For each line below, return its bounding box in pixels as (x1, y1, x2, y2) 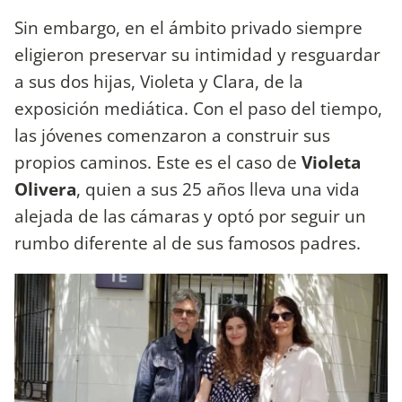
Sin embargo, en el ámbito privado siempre (14, 14, 363, 39)
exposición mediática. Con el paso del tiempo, (14, 95, 382, 120)
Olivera (14, 176, 76, 201)
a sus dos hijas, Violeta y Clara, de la (14, 68, 303, 93)
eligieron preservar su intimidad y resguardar (14, 41, 380, 66)
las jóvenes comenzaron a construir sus (14, 122, 330, 147)
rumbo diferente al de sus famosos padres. (14, 230, 365, 255)
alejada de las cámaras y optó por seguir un (14, 203, 366, 228)
